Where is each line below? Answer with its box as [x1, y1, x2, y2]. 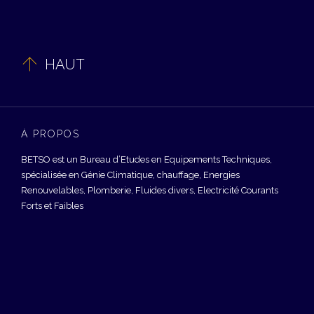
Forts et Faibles [21, 200, 83, 211]
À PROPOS [21, 128, 80, 139]
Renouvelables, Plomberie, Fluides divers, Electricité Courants [21, 185, 278, 196]
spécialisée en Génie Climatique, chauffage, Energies [21, 170, 240, 180]
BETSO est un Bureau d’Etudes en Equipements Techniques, [21, 154, 272, 165]
